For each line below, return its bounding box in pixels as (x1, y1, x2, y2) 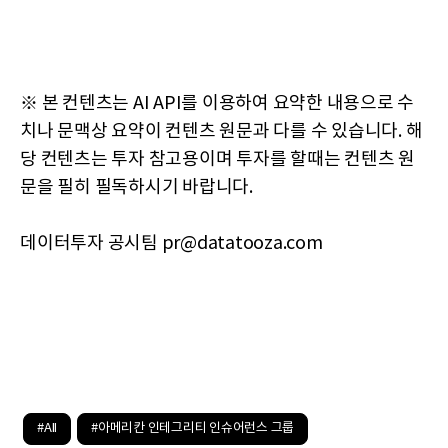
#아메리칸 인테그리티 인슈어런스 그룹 (91, 421, 294, 436)
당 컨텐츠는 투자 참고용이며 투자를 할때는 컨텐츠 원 (20, 149, 415, 170)
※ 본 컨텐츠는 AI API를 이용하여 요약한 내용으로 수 (20, 93, 414, 114)
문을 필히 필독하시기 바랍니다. (20, 177, 253, 198)
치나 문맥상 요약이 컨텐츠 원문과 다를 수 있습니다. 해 (20, 121, 423, 142)
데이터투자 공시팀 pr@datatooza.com (20, 233, 323, 254)
